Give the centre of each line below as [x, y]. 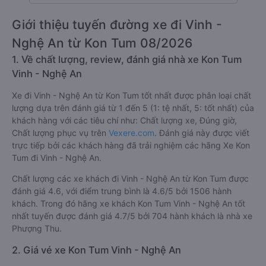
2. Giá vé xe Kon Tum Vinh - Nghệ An [96, 250]
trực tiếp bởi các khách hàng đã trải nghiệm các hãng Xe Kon [131, 145]
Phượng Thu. [37, 228]
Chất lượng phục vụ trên [60, 133]
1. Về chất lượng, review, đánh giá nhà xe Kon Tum [127, 59]
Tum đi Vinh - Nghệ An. [57, 158]
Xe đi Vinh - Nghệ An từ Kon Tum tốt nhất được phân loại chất [132, 95]
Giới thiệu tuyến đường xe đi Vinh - [117, 25]
